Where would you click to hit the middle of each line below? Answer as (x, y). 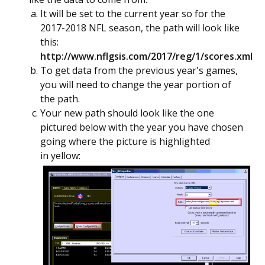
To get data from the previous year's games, (139, 70)
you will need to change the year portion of (136, 85)
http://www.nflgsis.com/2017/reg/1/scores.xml (146, 56)
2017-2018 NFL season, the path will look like (140, 28)
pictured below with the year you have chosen (142, 127)
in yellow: (60, 156)
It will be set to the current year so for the (133, 14)
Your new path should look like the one (127, 113)
